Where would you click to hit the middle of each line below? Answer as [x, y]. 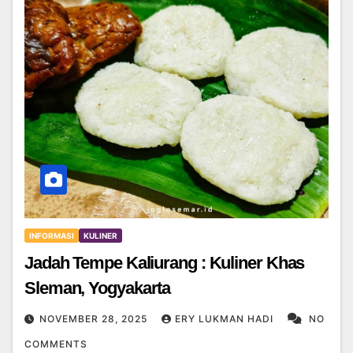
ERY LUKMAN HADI [226, 319]
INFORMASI [52, 236]
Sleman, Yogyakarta [98, 288]
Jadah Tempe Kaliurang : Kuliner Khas [165, 263]
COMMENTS [56, 344]
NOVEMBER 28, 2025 [95, 319]
